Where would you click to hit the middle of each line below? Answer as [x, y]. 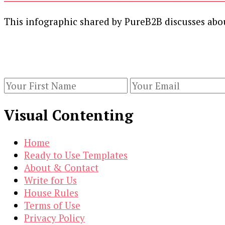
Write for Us [50, 180]
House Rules [51, 193]
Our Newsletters [46, 46]
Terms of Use [52, 205]
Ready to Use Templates [76, 155]
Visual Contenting [69, 115]
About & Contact [61, 168]
